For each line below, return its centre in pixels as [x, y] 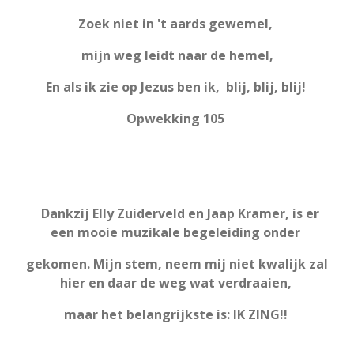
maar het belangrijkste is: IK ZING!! [177, 315]
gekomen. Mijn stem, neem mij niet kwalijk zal [177, 264]
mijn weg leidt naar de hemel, [177, 56]
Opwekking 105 [177, 119]
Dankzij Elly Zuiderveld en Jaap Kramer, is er [177, 214]
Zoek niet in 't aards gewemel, [177, 24]
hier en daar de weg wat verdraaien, [177, 283]
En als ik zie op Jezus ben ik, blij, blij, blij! [177, 87]
